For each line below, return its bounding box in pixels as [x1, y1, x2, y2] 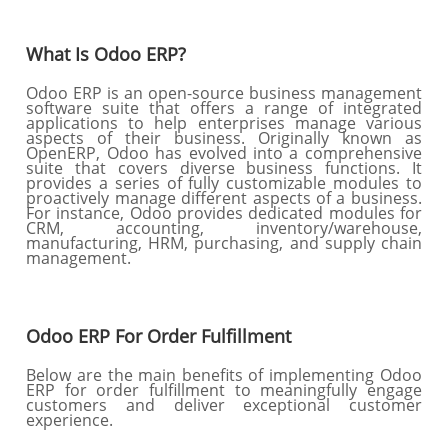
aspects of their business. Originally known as [26, 127, 422, 149]
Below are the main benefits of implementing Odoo [26, 364, 422, 386]
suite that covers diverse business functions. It [26, 157, 422, 179]
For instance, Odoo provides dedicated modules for [26, 202, 422, 224]
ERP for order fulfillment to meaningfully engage [26, 379, 422, 401]
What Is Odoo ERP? [26, 42, 187, 66]
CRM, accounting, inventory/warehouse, [26, 217, 422, 239]
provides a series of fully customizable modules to [26, 172, 422, 194]
